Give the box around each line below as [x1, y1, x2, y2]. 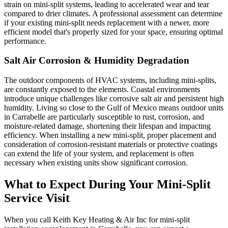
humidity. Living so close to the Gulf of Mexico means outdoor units [4, 103, 223, 112]
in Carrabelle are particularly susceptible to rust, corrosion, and [4, 112, 204, 121]
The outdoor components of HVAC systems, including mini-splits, [4, 75, 216, 84]
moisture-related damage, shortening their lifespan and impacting [4, 121, 211, 130]
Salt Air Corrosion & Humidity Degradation [4, 55, 189, 66]
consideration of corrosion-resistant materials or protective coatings [4, 139, 217, 149]
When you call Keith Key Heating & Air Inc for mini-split [4, 215, 190, 224]
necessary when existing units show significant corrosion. [4, 158, 188, 167]
